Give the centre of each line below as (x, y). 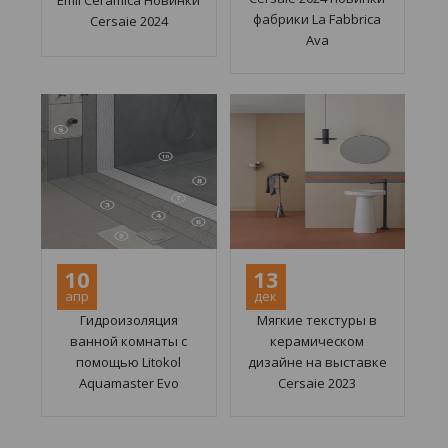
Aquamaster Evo (128, 383)
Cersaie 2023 (317, 383)
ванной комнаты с (129, 341)
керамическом (317, 341)
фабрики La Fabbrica (317, 19)
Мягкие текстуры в (317, 320)
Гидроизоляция (128, 320)
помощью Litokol (129, 362)
